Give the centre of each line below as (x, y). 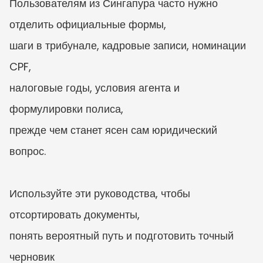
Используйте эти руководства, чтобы (100, 193)
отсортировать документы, (75, 215)
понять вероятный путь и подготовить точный (122, 236)
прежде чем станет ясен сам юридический (113, 130)
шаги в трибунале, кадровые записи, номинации (128, 45)
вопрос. (28, 151)
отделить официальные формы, (88, 24)
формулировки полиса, (66, 109)
